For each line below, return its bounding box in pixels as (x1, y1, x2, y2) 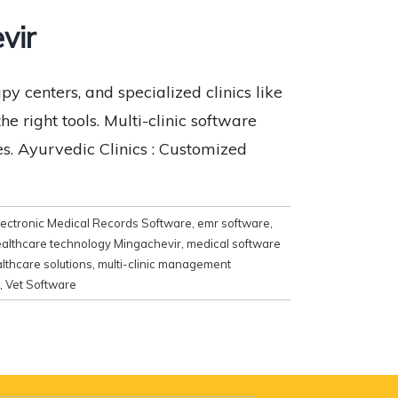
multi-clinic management (98, 256, 231, 271)
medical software (187, 235, 281, 251)
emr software (197, 215, 270, 230)
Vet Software (5, 276, 76, 291)
